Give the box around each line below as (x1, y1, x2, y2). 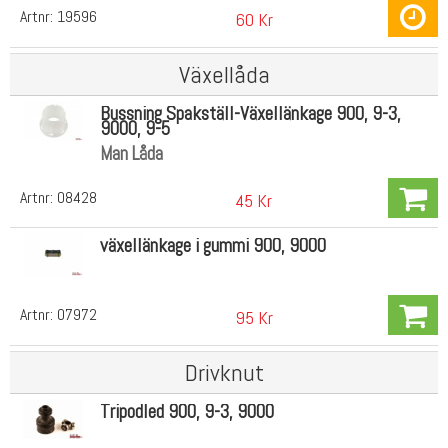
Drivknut (184, 356, 264, 388)
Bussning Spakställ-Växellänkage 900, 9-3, (99, 100, 401, 126)
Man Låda (99, 140, 163, 166)
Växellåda (178, 58, 270, 90)
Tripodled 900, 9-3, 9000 (99, 398, 274, 424)
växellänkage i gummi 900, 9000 (99, 233, 326, 259)
